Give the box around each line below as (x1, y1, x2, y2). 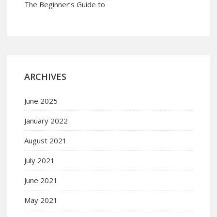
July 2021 (24, 155, 55, 165)
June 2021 (24, 175, 58, 185)
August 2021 (24, 135, 67, 145)
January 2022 (24, 115, 68, 125)
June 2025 (24, 95, 58, 106)
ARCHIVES (24, 70, 66, 82)
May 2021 (24, 195, 58, 205)
